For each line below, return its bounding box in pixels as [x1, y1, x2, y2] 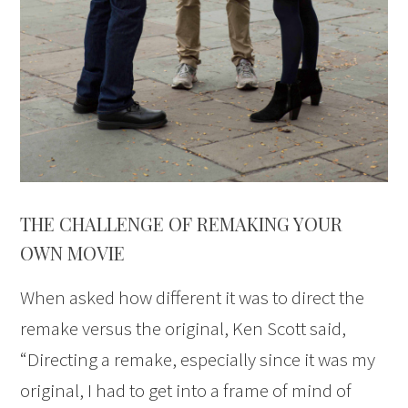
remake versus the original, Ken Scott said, [20, 315, 347, 341]
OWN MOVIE [20, 240, 126, 265]
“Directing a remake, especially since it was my [20, 346, 376, 372]
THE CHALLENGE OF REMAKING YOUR [20, 210, 343, 236]
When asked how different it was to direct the [20, 284, 365, 310]
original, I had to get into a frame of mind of [20, 377, 352, 403]
